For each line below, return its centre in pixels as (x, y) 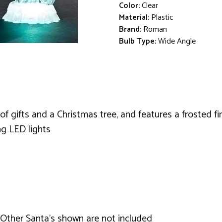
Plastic (162, 17)
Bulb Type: (138, 41)
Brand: (130, 29)
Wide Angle (177, 41)
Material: (134, 17)
